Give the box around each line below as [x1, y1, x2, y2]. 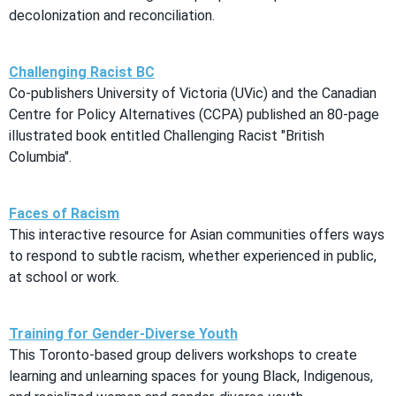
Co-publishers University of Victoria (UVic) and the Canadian [9, 84, 377, 102]
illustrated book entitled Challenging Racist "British [9, 126, 324, 144]
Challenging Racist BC [9, 63, 155, 80]
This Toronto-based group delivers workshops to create [9, 346, 357, 363]
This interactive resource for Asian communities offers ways [9, 225, 385, 243]
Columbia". [9, 148, 79, 165]
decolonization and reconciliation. [9, 6, 222, 24]
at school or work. [9, 268, 119, 286]
